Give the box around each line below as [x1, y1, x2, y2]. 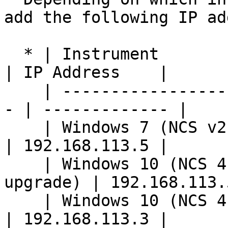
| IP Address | [4, 63, 168, 81]
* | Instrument [4, 45, 23, 63]
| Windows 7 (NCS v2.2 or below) [4, 118, 43, 136]
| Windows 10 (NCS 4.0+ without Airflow [4, 155, 43, 173]
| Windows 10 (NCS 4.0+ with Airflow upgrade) [4, 191, 43, 210]
